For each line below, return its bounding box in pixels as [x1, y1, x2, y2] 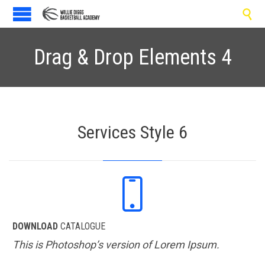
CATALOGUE [58, 220, 105, 232]
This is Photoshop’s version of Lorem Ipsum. [12, 238, 222, 251]
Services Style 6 [77, 122, 188, 143]
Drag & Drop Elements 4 [33, 45, 232, 70]
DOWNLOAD [12, 220, 58, 232]
